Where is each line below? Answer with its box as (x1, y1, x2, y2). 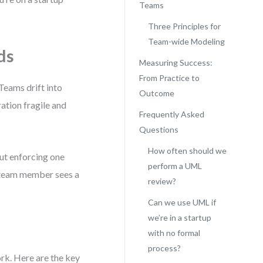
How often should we (147, 146, 227, 156)
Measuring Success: (139, 58, 213, 68)
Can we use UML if (147, 197, 216, 207)
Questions (139, 124, 178, 134)
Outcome (139, 88, 174, 98)
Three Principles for (147, 21, 221, 31)
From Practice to (139, 73, 200, 83)
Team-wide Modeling (147, 36, 225, 46)
